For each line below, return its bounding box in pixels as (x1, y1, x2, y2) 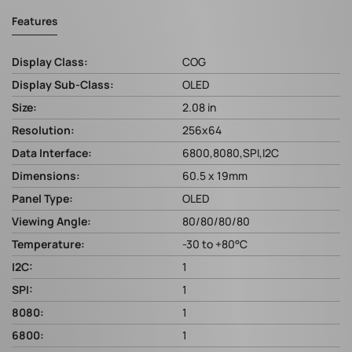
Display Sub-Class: (12, 77, 114, 93)
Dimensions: (12, 168, 80, 184)
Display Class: (12, 54, 88, 70)
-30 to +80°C (182, 236, 247, 252)
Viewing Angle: (12, 214, 91, 229)
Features (12, 14, 57, 29)
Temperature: (12, 236, 85, 252)
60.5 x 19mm (182, 168, 247, 184)
